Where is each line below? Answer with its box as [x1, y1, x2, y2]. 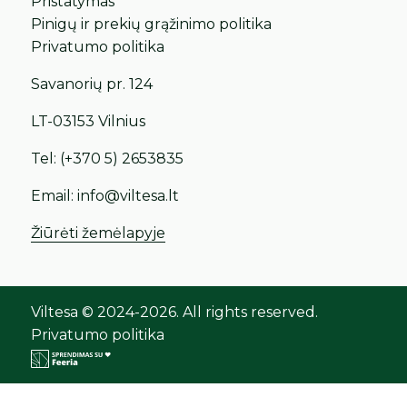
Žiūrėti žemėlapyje [31, 224, 166, 243]
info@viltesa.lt [77, 187, 180, 205]
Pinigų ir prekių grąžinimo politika [31, 15, 273, 34]
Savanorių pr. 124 [31, 75, 154, 94]
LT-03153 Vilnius [31, 113, 146, 131]
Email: [31, 187, 78, 205]
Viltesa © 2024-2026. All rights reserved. [31, 303, 319, 322]
